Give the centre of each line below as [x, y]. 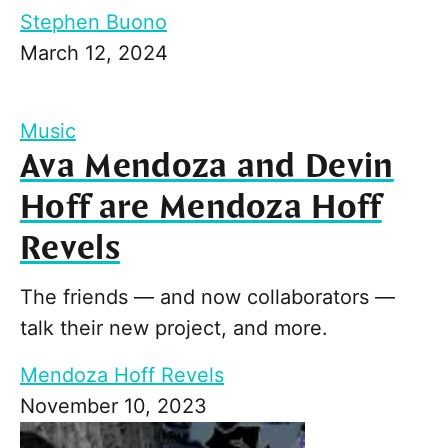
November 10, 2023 [113, 406]
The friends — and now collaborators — [207, 297]
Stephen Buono [93, 22]
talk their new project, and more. [174, 328]
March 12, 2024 [94, 53]
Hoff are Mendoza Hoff [201, 208]
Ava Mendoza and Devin [207, 167]
